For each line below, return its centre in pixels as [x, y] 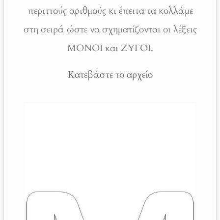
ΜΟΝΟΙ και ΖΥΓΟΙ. [110, 48]
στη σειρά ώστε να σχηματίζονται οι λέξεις [110, 30]
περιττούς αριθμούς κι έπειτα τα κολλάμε [110, 11]
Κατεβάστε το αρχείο [110, 75]
